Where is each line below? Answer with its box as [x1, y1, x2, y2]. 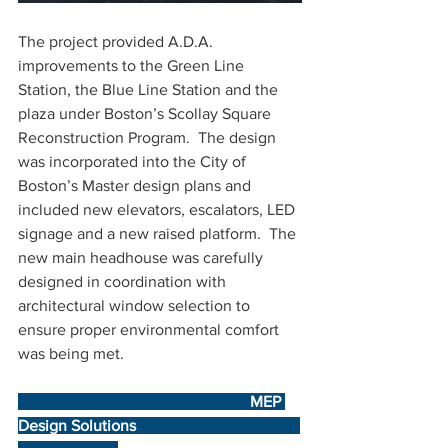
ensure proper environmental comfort [18, 321, 283, 338]
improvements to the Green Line [18, 57, 248, 74]
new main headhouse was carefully [18, 249, 267, 266]
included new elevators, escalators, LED [18, 201, 299, 218]
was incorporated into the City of [18, 153, 250, 170]
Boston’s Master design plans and [18, 177, 255, 194]
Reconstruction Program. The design [18, 129, 280, 146]
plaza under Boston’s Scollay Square [18, 105, 275, 122]
